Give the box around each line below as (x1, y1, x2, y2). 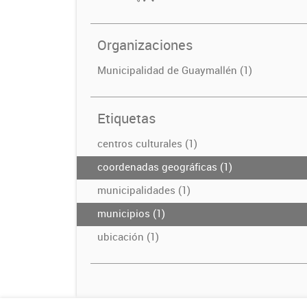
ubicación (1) (97, 230, 159, 243)
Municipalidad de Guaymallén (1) (97, 63, 252, 77)
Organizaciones (97, 36, 193, 54)
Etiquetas (97, 109, 156, 127)
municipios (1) (97, 206, 165, 220)
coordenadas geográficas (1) (97, 160, 232, 173)
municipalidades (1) (97, 183, 191, 197)
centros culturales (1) (97, 136, 197, 150)
